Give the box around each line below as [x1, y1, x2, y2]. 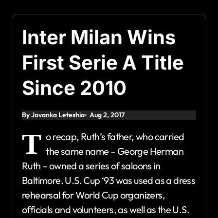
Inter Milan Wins [22, 25, 176, 50]
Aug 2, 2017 [90, 110, 125, 120]
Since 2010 [22, 76, 127, 100]
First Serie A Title [22, 51, 184, 75]
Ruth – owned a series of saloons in [22, 160, 160, 172]
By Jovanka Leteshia [22, 110, 85, 120]
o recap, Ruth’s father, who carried [46, 130, 184, 143]
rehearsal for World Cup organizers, [22, 189, 165, 201]
